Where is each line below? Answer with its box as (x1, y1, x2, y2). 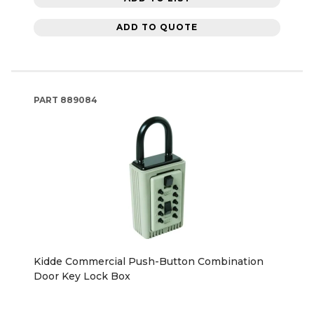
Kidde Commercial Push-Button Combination (34, 254, 264, 268)
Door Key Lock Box (34, 269, 130, 282)
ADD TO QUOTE (116, 22, 198, 33)
